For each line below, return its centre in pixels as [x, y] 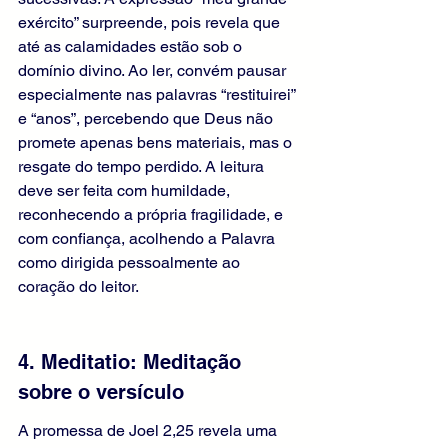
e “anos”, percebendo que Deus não [147, 119]
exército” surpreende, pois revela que [151, 23]
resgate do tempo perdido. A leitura [143, 167]
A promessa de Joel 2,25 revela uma [149, 431]
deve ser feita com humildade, [126, 191]
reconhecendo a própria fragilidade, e [152, 215]
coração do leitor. [78, 287]
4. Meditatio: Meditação [132, 362]
